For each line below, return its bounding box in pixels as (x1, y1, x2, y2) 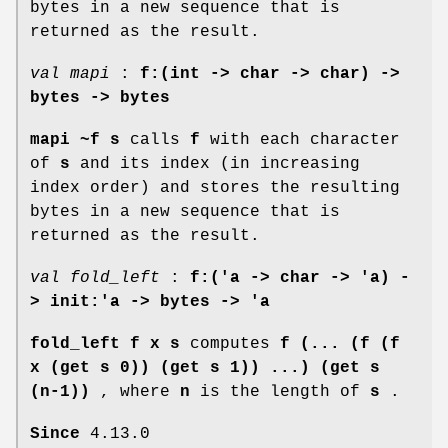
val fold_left (30, 268, 160, 287)
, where (90, 382, 180, 401)
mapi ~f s (30, 130, 120, 149)
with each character (200, 130, 400, 149)
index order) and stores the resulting (30, 178, 400, 197)
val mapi (30, 64, 110, 83)
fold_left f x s (30, 334, 180, 353)
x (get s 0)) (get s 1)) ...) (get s (30, 358, 380, 377)
